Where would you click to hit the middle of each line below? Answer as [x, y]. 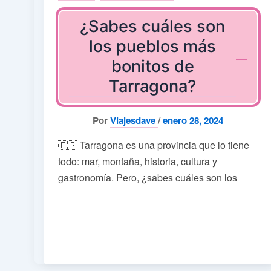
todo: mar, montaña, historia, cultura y [138, 161]
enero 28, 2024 [193, 120]
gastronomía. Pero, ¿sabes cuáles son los [148, 177]
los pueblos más [153, 47]
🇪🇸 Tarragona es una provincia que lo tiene [154, 145]
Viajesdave [134, 120]
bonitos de [152, 67]
